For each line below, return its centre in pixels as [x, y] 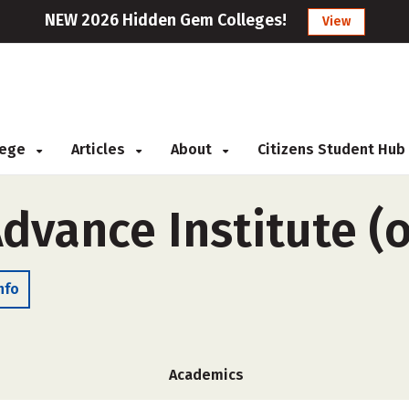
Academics [206, 375]
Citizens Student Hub [331, 149]
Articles [100, 149]
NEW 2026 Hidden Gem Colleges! [165, 20]
